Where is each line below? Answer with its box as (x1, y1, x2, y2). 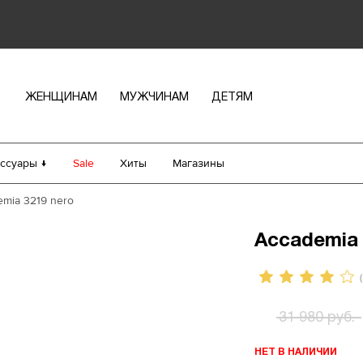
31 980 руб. (279, 311, 355, 325)
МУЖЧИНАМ (119, 92, 189, 103)
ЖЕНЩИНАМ (24, 92, 97, 103)
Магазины (173, 156, 224, 170)
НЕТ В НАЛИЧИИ (254, 344, 337, 358)
